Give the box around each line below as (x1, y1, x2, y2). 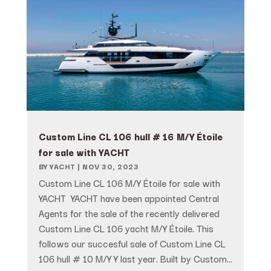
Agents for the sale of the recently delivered (38, 206, 220, 221)
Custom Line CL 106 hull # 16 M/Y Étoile (38, 129, 223, 144)
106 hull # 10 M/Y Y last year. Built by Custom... (38, 251, 232, 266)
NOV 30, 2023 (82, 160, 139, 172)
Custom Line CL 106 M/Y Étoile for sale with (38, 175, 220, 191)
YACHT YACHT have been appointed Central (38, 191, 219, 206)
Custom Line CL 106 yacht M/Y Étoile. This (38, 221, 214, 236)
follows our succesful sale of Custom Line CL (38, 236, 226, 251)
